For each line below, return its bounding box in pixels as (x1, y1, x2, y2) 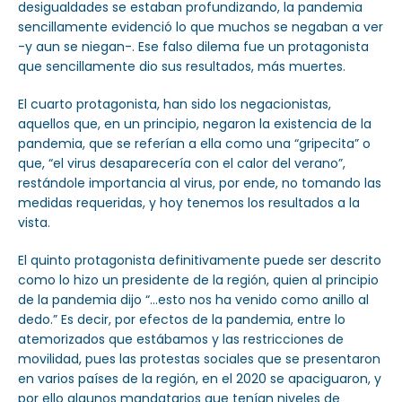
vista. (18, 213, 50, 232)
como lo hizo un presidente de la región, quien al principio (18, 270, 379, 289)
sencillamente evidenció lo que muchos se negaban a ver (18, 17, 383, 36)
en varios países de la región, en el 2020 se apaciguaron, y (18, 369, 381, 388)
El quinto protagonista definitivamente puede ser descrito (18, 250, 381, 269)
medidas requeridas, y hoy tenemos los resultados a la (18, 193, 360, 212)
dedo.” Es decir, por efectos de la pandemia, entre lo (18, 310, 345, 328)
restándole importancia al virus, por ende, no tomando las (18, 173, 381, 192)
